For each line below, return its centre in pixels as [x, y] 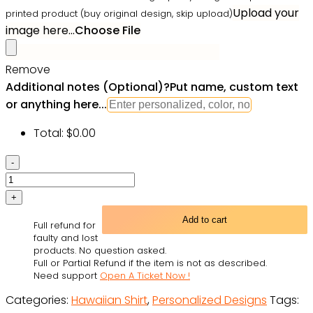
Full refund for [65, 225]
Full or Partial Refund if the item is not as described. [150, 263]
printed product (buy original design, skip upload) [119, 13]
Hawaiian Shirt [109, 300]
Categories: [38, 300]
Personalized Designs [210, 300]
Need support [67, 275]
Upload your [266, 13]
